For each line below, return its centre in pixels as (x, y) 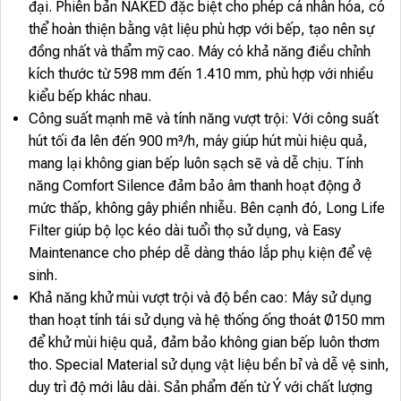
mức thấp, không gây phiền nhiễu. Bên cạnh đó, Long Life (206, 208)
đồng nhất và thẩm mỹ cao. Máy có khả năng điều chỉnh (199, 51)
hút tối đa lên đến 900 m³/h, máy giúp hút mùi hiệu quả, (198, 141)
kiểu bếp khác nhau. (90, 96)
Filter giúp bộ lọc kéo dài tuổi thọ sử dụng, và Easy (184, 230)
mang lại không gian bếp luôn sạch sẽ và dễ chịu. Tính (196, 163)
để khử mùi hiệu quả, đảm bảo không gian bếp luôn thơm (204, 342)
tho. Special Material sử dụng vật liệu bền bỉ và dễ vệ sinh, (209, 364)
